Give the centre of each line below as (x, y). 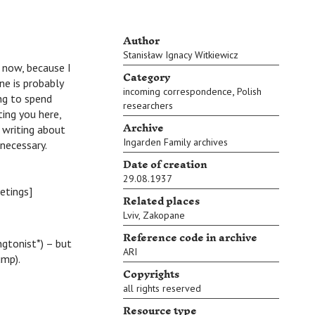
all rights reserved (162, 288)
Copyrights (151, 275)
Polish (249, 91)
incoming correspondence (178, 91)
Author (141, 41)
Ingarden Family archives (175, 142)
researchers (148, 105)
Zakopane (164, 215)
